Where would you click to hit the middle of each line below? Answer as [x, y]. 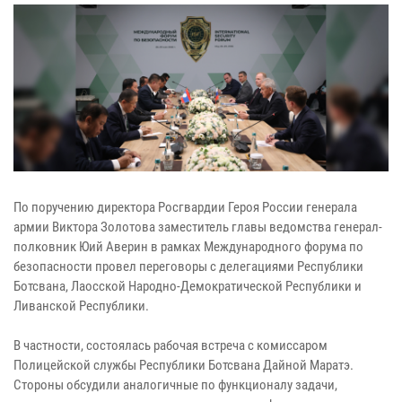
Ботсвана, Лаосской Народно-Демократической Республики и [188, 286]
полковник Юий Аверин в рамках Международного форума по [188, 246]
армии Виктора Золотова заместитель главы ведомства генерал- [198, 227]
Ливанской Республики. [81, 306]
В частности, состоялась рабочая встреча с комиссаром [170, 345]
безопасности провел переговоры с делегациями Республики [188, 266]
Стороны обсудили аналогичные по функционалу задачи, [175, 385]
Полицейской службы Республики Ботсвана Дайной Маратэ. [184, 365]
